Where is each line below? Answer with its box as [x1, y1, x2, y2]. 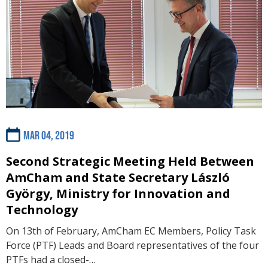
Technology [6, 201, 78, 218]
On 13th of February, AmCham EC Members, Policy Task [6, 224, 256, 237]
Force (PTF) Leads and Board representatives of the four [6, 238, 259, 252]
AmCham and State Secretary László [6, 169, 230, 185]
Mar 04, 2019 [23, 128, 74, 143]
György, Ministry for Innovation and [6, 185, 230, 202]
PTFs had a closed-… [6, 252, 96, 266]
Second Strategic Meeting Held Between [6, 153, 254, 169]
